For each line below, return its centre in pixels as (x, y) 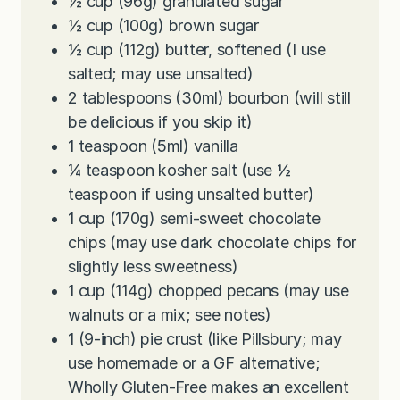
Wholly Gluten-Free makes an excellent (208, 387)
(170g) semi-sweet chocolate (215, 219)
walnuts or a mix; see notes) (170, 315)
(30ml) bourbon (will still (263, 98)
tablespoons (126, 98)
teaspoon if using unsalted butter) (191, 195)
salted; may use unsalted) (161, 74)
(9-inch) (107, 339)
